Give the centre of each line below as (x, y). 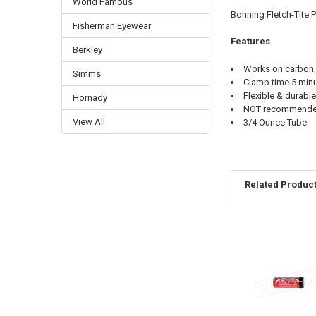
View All (89, 122)
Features (250, 42)
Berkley (87, 50)
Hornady (90, 98)
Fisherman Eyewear (111, 26)
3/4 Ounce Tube (275, 122)
